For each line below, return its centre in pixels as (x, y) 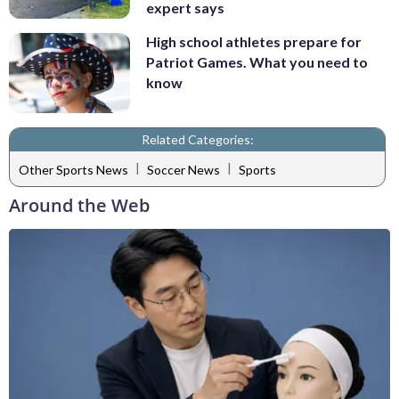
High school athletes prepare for (254, 41)
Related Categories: (197, 140)
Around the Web (79, 206)
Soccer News (183, 169)
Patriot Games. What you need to (257, 61)
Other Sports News (73, 169)
